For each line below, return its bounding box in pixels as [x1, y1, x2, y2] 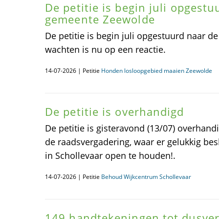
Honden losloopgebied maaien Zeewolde [101, 66, 212, 75]
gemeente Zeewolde [45, 12, 155, 26]
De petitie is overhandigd [45, 104, 184, 119]
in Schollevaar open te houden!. [45, 150, 175, 161]
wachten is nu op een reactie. [45, 44, 166, 55]
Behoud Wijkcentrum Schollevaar [101, 173, 191, 181]
